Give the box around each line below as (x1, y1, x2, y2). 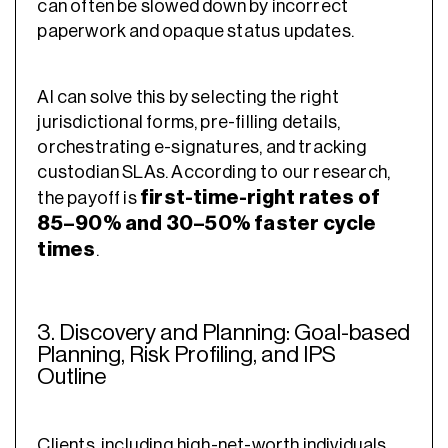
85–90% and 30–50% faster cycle (37, 213, 377, 235)
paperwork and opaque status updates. (37, 22, 355, 41)
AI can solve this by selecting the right (37, 88, 339, 107)
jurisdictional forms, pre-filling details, (37, 113, 341, 132)
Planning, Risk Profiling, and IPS (37, 343, 337, 367)
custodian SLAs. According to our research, (37, 163, 391, 182)
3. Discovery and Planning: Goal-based (37, 321, 411, 345)
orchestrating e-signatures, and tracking (37, 138, 367, 157)
